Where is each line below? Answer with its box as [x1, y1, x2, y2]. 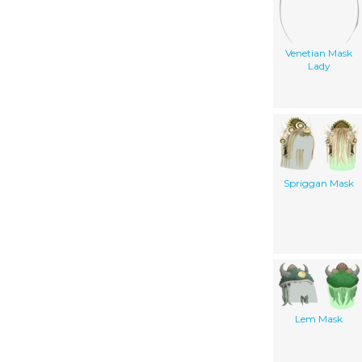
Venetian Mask [285, 47, 352, 60]
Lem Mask [295, 313, 343, 326]
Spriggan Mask [284, 177, 354, 190]
